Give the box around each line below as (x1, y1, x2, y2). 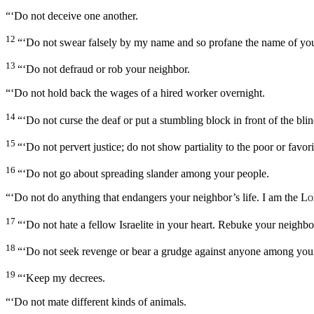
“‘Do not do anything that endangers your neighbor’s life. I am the (6, 191, 301, 204)
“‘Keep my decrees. (18, 272, 105, 285)
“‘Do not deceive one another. (6, 9, 138, 22)
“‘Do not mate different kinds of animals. (6, 296, 186, 308)
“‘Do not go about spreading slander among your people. (18, 168, 269, 180)
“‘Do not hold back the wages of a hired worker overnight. (6, 87, 265, 100)
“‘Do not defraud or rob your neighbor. (18, 63, 190, 76)
